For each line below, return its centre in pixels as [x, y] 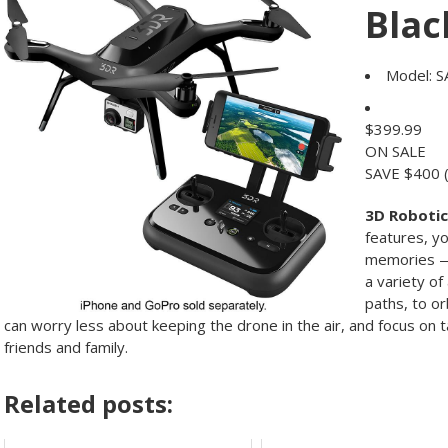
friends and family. [66, 347]
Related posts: [88, 403]
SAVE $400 [402, 173]
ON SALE [395, 151]
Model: [408, 75]
